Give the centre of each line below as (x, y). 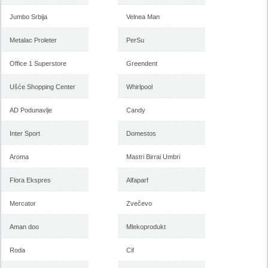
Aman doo (25, 227)
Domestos (141, 133)
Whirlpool (140, 87)
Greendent (142, 63)
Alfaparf (138, 180)
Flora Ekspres (31, 180)
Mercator (23, 203)
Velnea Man (143, 17)
